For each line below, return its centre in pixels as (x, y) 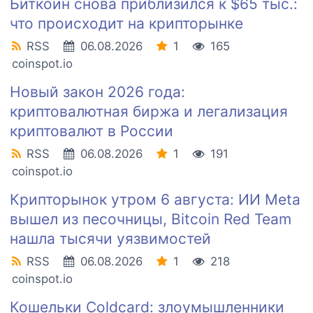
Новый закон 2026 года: (97, 92)
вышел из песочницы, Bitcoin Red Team (151, 219)
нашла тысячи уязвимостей (110, 239)
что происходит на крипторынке (126, 24)
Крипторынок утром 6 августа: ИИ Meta (155, 200)
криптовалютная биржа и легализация (149, 112)
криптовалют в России (92, 131)
